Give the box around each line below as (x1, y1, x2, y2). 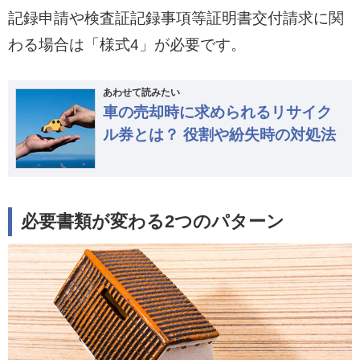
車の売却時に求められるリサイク (102, 103, 332, 121)
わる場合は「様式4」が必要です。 (7, 35, 246, 53)
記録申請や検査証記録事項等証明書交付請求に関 (7, 9, 344, 27)
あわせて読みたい (102, 86, 180, 98)
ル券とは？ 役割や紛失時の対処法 (102, 125, 336, 143)
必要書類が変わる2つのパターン (21, 212, 285, 232)
